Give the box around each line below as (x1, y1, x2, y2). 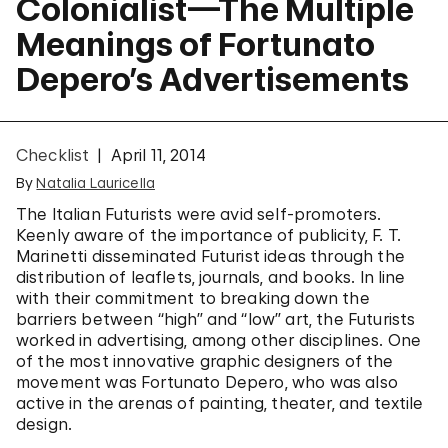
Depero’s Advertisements (16, 60, 409, 99)
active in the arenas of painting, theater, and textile (16, 393, 424, 413)
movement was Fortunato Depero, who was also (16, 372, 398, 392)
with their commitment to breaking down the (16, 288, 370, 308)
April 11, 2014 (110, 145, 206, 165)
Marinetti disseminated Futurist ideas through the (16, 246, 405, 266)
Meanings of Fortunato (16, 25, 375, 64)
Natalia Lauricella (36, 174, 155, 191)
